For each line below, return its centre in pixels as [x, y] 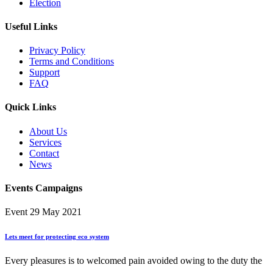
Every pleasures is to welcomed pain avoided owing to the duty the [133, 261]
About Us [48, 131]
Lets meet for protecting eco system [57, 237]
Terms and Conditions [72, 62]
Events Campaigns [44, 188]
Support [44, 73]
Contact [44, 153]
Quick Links [30, 107]
